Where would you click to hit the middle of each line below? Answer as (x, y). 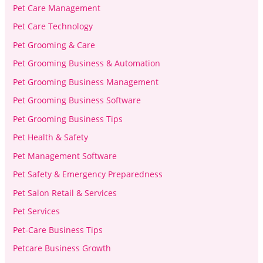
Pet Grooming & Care (54, 45)
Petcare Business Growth (62, 248)
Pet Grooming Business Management (85, 82)
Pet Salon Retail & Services (65, 193)
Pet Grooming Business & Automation (86, 63)
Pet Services (36, 211)
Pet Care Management (56, 8)
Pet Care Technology (53, 26)
